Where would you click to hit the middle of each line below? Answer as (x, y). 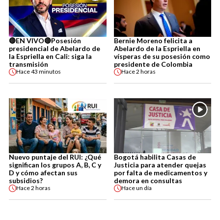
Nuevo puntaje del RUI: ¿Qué (55, 157)
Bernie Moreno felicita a (153, 40)
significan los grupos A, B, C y (55, 165)
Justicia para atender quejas (160, 165)
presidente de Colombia (153, 64)
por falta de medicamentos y (160, 172)
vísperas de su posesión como (162, 56)
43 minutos (46, 72)
